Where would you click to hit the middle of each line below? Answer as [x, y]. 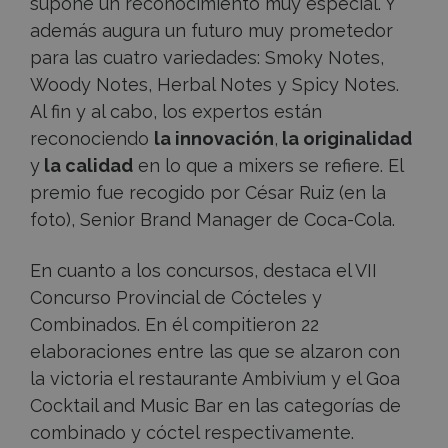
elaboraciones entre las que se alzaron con [215, 351]
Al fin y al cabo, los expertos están [176, 111]
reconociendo [92, 138]
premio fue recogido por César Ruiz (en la [208, 192]
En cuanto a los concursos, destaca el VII [203, 270]
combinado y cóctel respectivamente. [192, 432]
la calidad [86, 165]
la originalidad [345, 138]
